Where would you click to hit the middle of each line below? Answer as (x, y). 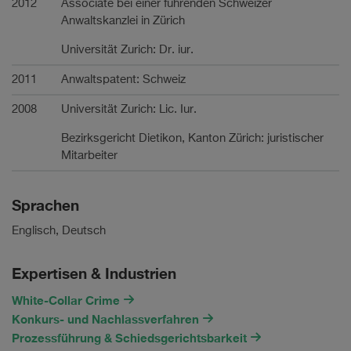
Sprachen (45, 205)
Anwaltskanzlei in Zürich (123, 20)
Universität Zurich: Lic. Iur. (129, 109)
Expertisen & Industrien (94, 274)
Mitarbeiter (89, 155)
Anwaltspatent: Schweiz (123, 79)
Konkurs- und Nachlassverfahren (107, 318)
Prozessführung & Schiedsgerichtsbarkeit (131, 337)
